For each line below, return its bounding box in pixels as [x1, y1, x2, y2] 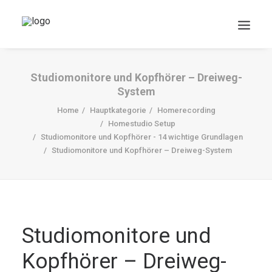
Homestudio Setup [107, 119, 175, 128]
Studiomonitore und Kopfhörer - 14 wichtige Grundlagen [40, 132, 243, 141]
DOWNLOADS [104, 160, 168, 172]
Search [110, 188, 162, 207]
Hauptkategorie [89, 106, 146, 115]
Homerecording [157, 106, 216, 115]
